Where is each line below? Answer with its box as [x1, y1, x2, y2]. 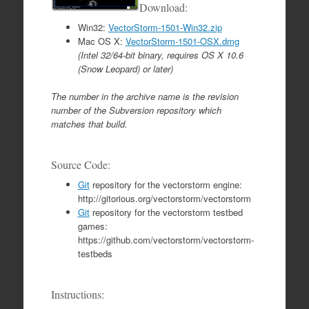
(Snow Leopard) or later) [77, 61, 173, 75]
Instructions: [50, 286, 104, 301]
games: [77, 219, 108, 232]
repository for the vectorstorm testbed [89, 205, 243, 219]
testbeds [77, 246, 112, 260]
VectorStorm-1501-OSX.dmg [125, 34, 239, 48]
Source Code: [50, 157, 110, 172]
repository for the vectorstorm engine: [89, 177, 242, 191]
